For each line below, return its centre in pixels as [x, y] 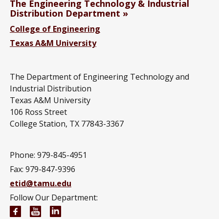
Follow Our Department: [54, 198]
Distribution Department [65, 13]
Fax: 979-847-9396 [43, 169]
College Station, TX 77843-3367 [67, 124]
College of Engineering [55, 29]
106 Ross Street [38, 112]
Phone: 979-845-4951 [48, 155]
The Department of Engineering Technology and [99, 77]
